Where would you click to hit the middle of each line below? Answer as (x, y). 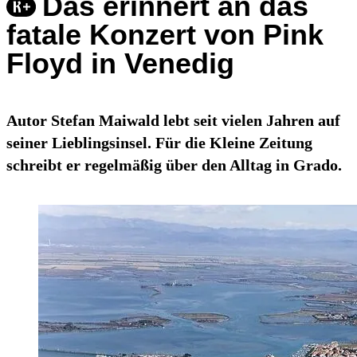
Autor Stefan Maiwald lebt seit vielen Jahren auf (173, 121)
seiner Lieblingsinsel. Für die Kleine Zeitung (159, 143)
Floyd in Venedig (120, 64)
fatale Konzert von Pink (165, 35)
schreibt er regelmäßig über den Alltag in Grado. (174, 165)
